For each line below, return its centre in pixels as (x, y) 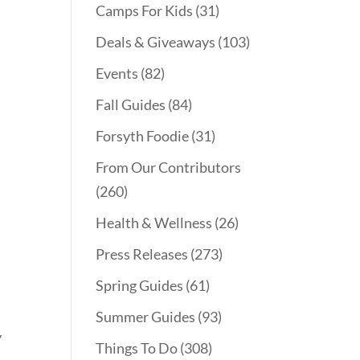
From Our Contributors (169, 168)
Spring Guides (140, 286)
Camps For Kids (145, 11)
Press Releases (142, 254)
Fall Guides (131, 105)
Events (117, 74)
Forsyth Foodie (143, 136)
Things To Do (137, 348)
